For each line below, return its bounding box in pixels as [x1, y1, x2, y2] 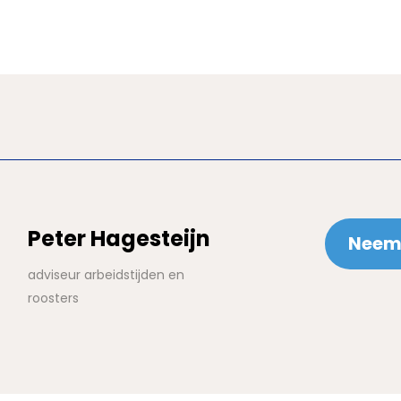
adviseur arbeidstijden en [28, 266, 184, 284]
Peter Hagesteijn [28, 224, 210, 253]
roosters [28, 289, 79, 307]
